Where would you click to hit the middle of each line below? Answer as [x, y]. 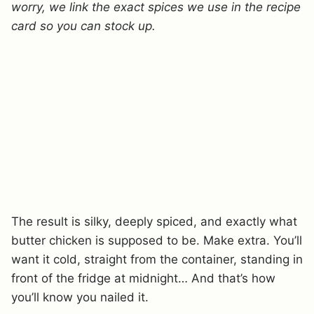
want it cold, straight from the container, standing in [157, 259]
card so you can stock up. [83, 26]
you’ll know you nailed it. [80, 297]
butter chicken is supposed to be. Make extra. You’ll [157, 240]
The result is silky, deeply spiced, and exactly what [154, 221]
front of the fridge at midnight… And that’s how [143, 278]
